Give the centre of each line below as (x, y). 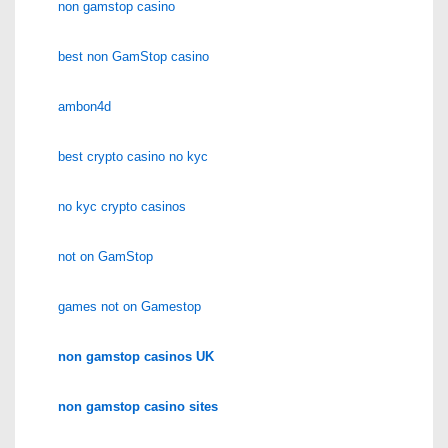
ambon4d (84, 106)
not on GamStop (105, 256)
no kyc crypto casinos (122, 206)
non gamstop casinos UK (136, 356)
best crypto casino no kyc (133, 156)
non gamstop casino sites (138, 406)
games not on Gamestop (129, 306)
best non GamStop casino (133, 56)
